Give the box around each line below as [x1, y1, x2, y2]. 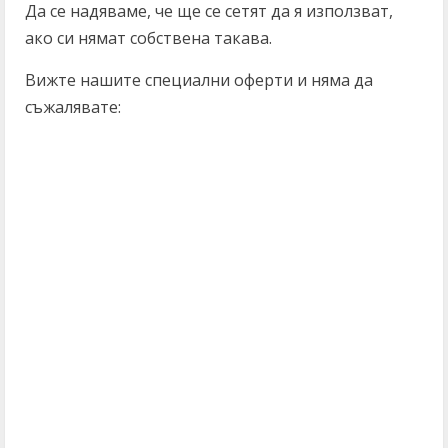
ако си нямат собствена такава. [25, 27, 272, 49]
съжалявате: [25, 96, 121, 118]
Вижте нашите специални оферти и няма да [25, 69, 373, 91]
